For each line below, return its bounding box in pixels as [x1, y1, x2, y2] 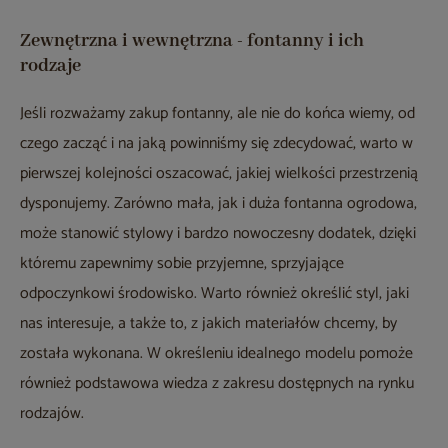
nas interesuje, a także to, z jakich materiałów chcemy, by [20, 310, 397, 338]
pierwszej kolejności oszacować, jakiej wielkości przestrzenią [20, 160, 418, 188]
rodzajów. [20, 400, 84, 428]
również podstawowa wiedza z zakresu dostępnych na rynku [20, 370, 414, 398]
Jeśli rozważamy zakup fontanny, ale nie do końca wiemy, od [20, 100, 415, 128]
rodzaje [20, 54, 81, 79]
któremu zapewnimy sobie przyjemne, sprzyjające [20, 250, 344, 278]
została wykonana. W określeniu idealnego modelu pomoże [20, 340, 413, 368]
